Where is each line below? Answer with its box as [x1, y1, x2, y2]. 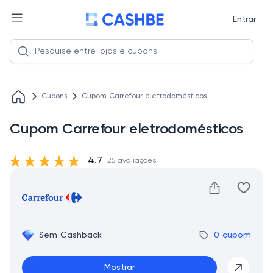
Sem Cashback [39, 231, 102, 239]
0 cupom [214, 231, 251, 239]
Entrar [232, 15, 256, 24]
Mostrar [104, 263, 135, 272]
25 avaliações [107, 157, 156, 165]
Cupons [41, 93, 67, 100]
